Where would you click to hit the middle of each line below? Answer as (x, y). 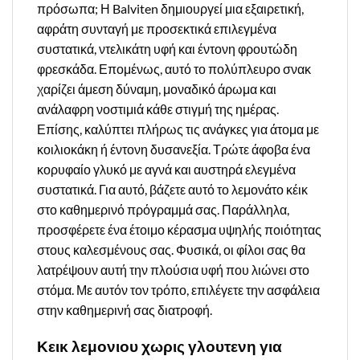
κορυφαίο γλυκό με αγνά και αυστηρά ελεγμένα (166, 169)
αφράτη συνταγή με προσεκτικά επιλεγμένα (157, 28)
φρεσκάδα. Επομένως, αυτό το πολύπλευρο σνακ (174, 68)
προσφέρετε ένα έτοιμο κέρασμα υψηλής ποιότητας (179, 229)
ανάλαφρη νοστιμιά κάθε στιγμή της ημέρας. (158, 108)
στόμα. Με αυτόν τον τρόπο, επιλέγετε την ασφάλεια (178, 289)
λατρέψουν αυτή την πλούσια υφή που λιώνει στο (173, 269)
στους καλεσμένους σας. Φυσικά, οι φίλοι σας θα (171, 249)
